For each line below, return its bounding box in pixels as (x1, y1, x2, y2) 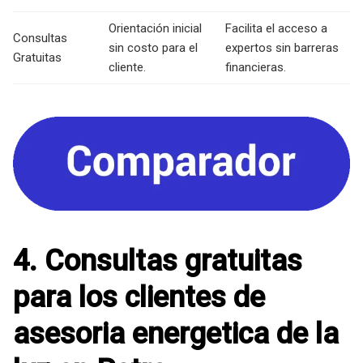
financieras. (225, 60, 286, 75)
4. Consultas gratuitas (13, 243, 302, 278)
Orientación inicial (109, 21, 202, 36)
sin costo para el (109, 41, 198, 56)
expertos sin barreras (225, 41, 339, 56)
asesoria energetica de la (13, 316, 339, 351)
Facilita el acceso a (225, 21, 327, 36)
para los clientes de (13, 280, 265, 314)
